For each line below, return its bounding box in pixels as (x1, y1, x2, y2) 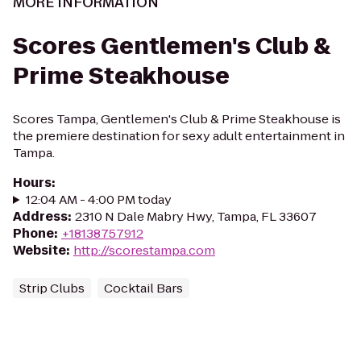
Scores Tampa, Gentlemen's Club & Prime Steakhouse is (13, 110, 341, 127)
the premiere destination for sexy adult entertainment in (13, 127, 345, 144)
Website (13, 242, 66, 259)
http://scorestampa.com (73, 242, 215, 259)
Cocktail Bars (104, 280, 183, 297)
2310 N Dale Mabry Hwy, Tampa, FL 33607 (75, 208, 317, 225)
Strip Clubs (19, 280, 85, 297)
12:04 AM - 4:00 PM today (25, 191, 172, 208)
